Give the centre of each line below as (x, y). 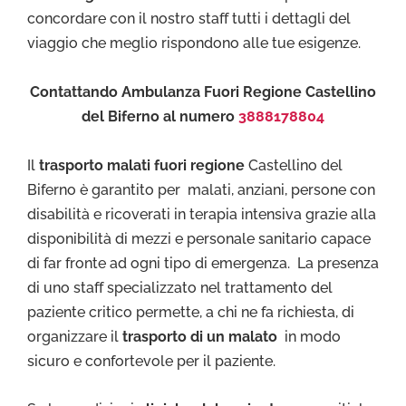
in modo (309, 336)
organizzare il (75, 336)
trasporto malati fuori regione (142, 165)
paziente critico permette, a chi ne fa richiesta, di (191, 312)
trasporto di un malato (200, 336)
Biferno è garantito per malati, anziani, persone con (201, 189)
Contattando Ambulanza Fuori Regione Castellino (203, 92)
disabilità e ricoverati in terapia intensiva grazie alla (202, 214)
